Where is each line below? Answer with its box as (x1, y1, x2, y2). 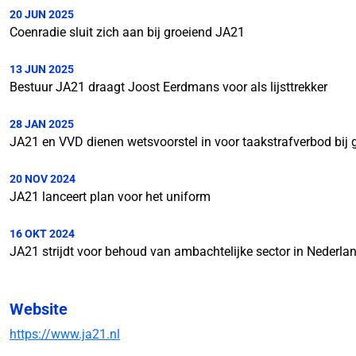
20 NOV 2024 (10, 172, 75, 185)
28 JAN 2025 (10, 118, 74, 130)
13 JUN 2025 (10, 63, 74, 75)
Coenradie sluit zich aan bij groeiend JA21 (10, 25, 245, 40)
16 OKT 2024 (10, 227, 75, 240)
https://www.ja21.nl (10, 327, 120, 342)
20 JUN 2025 (10, 8, 74, 21)
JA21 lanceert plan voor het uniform (10, 189, 211, 204)
